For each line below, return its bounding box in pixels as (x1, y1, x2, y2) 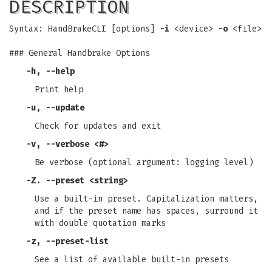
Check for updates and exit (35, 121, 161, 131)
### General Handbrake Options (9, 48, 150, 58)
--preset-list (46, 236, 109, 246)
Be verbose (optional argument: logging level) (35, 157, 253, 168)
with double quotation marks (35, 218, 166, 228)
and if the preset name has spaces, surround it (35, 206, 258, 216)
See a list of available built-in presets (35, 254, 229, 265)
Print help (35, 84, 83, 95)
